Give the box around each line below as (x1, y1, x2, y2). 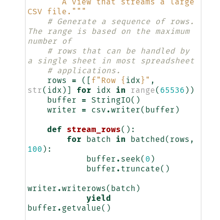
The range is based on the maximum (27, 27, 190, 36)
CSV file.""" (27, 8, 86, 16)
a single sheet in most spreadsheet (27, 57, 194, 65)
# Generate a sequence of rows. (47, 18, 194, 26)
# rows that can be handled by (47, 47, 190, 55)
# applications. (47, 67, 121, 75)
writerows (61, 185, 106, 193)
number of (27, 37, 72, 46)
